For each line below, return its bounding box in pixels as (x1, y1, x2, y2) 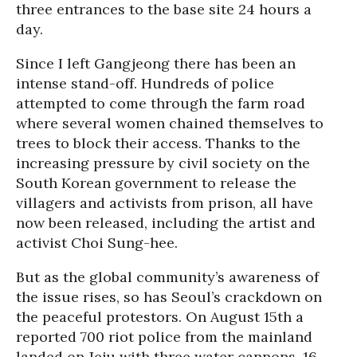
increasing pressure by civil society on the (16, 153, 310, 172)
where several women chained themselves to (16, 113, 324, 132)
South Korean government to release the (16, 173, 296, 192)
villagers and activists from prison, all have (16, 193, 313, 212)
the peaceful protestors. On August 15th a (16, 307, 304, 326)
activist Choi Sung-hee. (16, 233, 178, 252)
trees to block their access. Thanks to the (16, 133, 300, 152)
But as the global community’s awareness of (16, 267, 319, 286)
